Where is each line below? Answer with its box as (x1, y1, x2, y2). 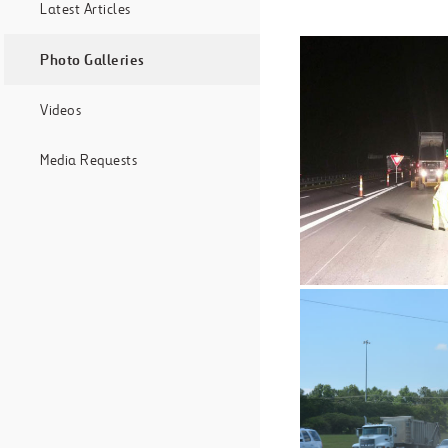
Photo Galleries (40, 50, 145, 70)
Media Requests (40, 151, 137, 170)
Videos (40, 101, 81, 120)
